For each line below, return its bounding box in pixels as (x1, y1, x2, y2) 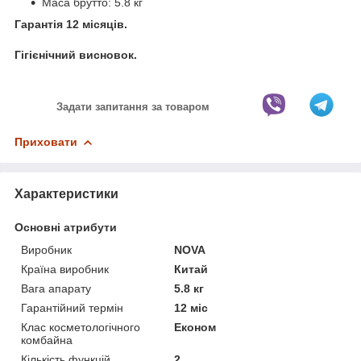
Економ (174, 320, 217, 334)
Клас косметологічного (21, 320, 140, 334)
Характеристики (15, 186, 118, 201)
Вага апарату (21, 281, 91, 295)
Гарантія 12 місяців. (15, 17, 127, 31)
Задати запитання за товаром (56, 100, 210, 113)
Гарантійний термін (21, 301, 123, 314)
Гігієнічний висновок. (15, 48, 137, 61)
